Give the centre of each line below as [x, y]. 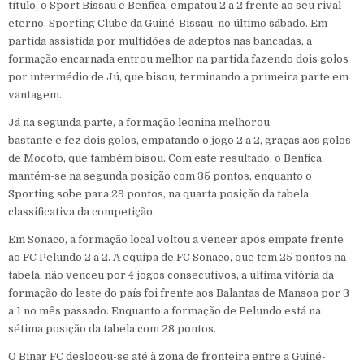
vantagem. [35, 94]
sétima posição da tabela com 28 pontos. [112, 328]
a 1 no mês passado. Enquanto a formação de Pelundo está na [165, 310]
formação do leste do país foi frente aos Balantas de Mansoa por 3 [179, 292]
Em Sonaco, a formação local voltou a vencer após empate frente [176, 239]
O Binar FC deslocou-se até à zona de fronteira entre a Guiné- [167, 356]
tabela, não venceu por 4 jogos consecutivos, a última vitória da [171, 275]
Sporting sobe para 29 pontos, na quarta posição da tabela [158, 193]
